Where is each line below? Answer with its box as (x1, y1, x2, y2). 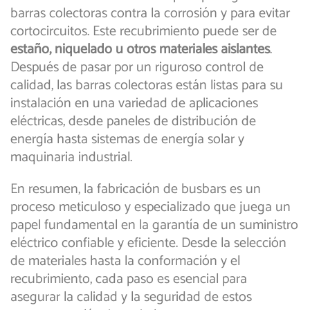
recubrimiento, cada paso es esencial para (10, 268, 247, 291)
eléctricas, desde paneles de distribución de (10, 110, 256, 134)
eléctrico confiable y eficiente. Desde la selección (10, 232, 286, 255)
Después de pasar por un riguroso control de (10, 56, 264, 80)
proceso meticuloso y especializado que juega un (10, 196, 291, 219)
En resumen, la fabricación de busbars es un (10, 178, 261, 201)
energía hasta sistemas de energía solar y (10, 128, 244, 152)
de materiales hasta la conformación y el (10, 250, 240, 273)
